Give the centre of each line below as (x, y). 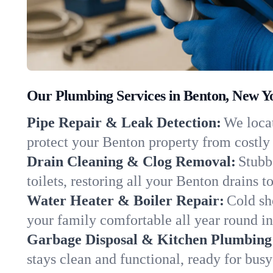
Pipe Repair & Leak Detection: (124, 122)
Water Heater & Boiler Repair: (126, 200)
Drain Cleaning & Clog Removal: (131, 161)
